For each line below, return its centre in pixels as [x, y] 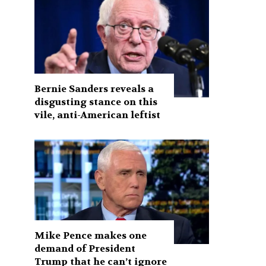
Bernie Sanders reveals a [94, 88]
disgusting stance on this [96, 102]
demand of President [85, 248]
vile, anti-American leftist [98, 115]
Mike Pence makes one [91, 235]
